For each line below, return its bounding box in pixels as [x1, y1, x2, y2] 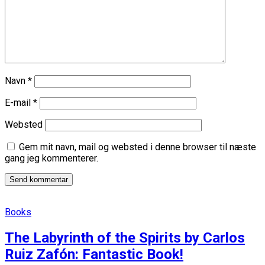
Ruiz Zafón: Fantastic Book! [5, 246, 183, 263]
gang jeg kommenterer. [5, 153, 98, 164]
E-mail [5, 97, 33, 109]
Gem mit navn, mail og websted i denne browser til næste [19, 141, 256, 153]
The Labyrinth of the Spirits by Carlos [5, 230, 245, 247]
